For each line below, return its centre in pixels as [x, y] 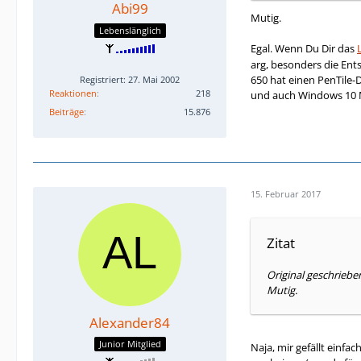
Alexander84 [130, 322]
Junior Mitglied [130, 344]
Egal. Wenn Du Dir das [304, 49]
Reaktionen [73, 93]
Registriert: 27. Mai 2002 [130, 79]
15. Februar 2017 [286, 194]
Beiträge [66, 111]
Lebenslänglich [130, 30]
